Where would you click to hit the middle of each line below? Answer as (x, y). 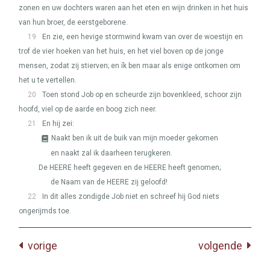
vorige (40, 246)
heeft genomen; (193, 168)
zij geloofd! (148, 182)
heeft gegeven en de (108, 168)
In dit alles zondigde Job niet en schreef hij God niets (131, 196)
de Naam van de (79, 182)
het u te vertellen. (48, 80)
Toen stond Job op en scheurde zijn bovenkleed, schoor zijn (142, 95)
